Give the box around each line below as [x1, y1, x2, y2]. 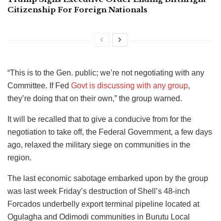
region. [7, 153, 32, 162]
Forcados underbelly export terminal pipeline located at [7, 200, 199, 209]
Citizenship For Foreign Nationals [7, 5, 147, 15]
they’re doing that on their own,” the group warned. [7, 94, 182, 103]
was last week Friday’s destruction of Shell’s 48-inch [7, 187, 190, 196]
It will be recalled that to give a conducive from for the [7, 115, 191, 124]
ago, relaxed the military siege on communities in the [7, 141, 190, 149]
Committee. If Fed [7, 81, 71, 90]
